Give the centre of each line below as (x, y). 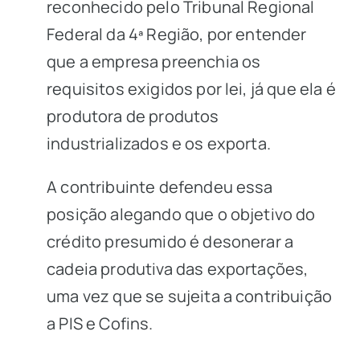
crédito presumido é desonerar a (170, 241)
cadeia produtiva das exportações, (178, 269)
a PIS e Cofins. (100, 323)
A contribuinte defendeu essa (160, 187)
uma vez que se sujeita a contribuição (190, 296)
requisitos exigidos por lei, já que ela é (191, 89)
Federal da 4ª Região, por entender (177, 34)
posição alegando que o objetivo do (181, 214)
